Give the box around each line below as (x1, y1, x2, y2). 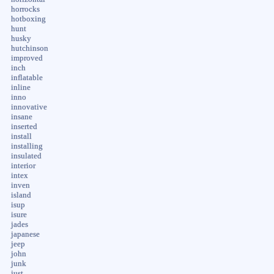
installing (10, 141, 43, 150)
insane (10, 112, 32, 121)
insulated (10, 151, 42, 160)
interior (10, 161, 35, 170)
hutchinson (10, 43, 48, 53)
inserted (10, 122, 37, 131)
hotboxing (10, 14, 46, 23)
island (10, 190, 31, 199)
